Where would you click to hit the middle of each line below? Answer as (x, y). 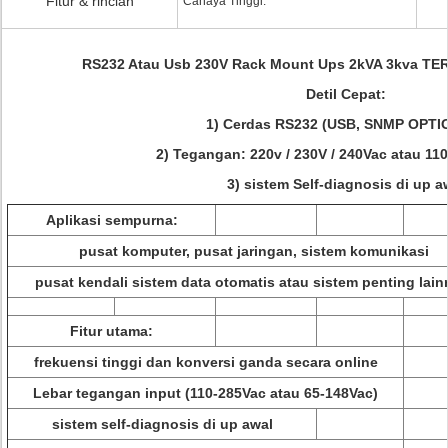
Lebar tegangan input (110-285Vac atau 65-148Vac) (205, 393)
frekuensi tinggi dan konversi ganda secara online (205, 362)
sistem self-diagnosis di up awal (162, 424)
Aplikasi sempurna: (111, 220)
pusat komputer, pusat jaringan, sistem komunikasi (254, 251)
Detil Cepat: (346, 94)
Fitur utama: (111, 331)
